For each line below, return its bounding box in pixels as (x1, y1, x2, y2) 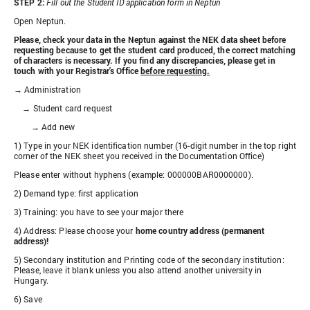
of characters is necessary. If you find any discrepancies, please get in (14, 55, 275, 66)
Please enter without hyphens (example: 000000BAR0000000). (14, 169, 253, 181)
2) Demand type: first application (14, 188, 138, 199)
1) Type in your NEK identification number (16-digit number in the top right (14, 140, 296, 152)
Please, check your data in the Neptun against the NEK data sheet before (14, 34, 286, 46)
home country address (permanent (135, 225, 265, 237)
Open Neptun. (14, 15, 66, 27)
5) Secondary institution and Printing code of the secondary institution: (14, 254, 284, 266)
